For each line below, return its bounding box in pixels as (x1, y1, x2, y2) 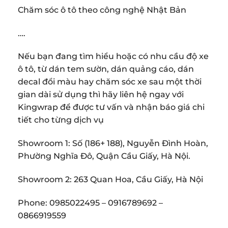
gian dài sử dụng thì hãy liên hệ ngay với (18, 90, 184, 100)
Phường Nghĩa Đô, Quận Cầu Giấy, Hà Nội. (18, 151, 190, 161)
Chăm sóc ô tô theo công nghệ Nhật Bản (18, 5, 186, 15)
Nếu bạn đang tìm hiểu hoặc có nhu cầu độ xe (18, 51, 209, 62)
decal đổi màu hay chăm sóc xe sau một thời (18, 77, 202, 87)
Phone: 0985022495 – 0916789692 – (18, 197, 163, 208)
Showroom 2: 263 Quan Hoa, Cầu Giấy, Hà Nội (18, 175, 203, 185)
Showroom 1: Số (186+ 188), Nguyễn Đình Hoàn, (18, 138, 208, 149)
